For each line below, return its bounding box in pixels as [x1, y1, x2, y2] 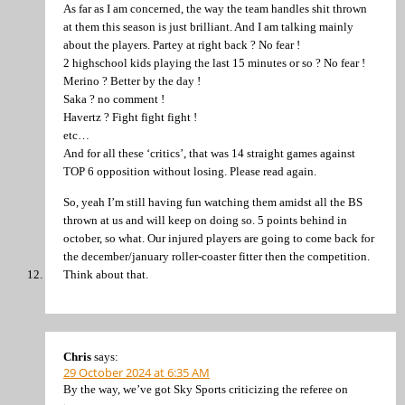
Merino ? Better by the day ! [63, 74, 201, 89]
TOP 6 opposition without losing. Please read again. [63, 165, 316, 179]
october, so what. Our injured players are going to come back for [63, 231, 374, 245]
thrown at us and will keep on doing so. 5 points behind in [63, 212, 347, 227]
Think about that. [63, 267, 148, 281]
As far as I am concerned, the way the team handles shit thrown [63, 2, 367, 16]
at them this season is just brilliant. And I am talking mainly [63, 20, 353, 34]
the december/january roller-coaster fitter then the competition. [63, 249, 370, 263]
